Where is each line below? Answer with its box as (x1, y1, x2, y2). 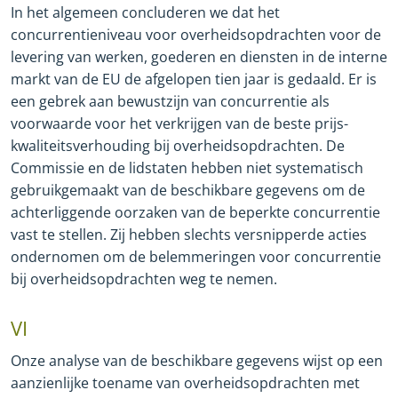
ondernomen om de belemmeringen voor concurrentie (11, 247, 381, 267)
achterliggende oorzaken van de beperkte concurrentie (11, 203, 380, 223)
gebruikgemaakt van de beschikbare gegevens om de (11, 180, 365, 201)
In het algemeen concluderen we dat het (11, 3, 280, 23)
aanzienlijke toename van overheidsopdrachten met (11, 372, 360, 393)
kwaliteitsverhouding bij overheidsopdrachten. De (11, 136, 345, 156)
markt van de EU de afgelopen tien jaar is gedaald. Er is (11, 69, 377, 90)
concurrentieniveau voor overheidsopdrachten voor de (11, 25, 381, 45)
